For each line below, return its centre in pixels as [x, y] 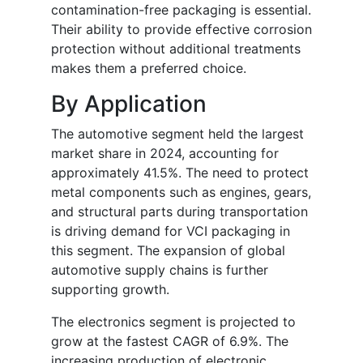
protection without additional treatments [176, 49]
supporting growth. [110, 290]
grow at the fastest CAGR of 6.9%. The [170, 342]
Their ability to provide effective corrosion [181, 30]
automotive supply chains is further [160, 270]
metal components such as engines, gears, [181, 192]
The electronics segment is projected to [173, 322]
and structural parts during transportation [179, 212]
